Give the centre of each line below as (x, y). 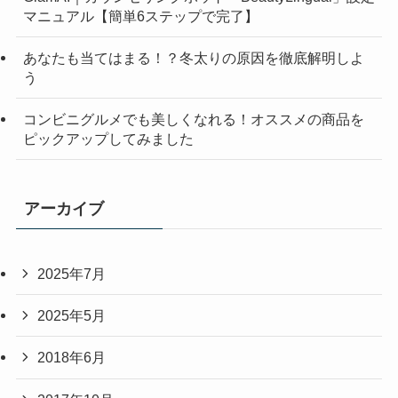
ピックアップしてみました (108, 138)
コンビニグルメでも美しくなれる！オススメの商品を (193, 119)
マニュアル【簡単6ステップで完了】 (140, 16)
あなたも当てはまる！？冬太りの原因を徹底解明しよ (193, 57)
